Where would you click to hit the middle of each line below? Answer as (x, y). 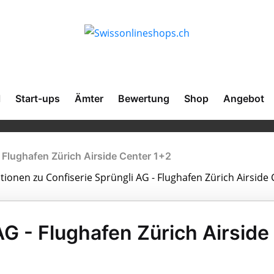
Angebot (244, 98)
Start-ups (38, 98)
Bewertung (144, 98)
